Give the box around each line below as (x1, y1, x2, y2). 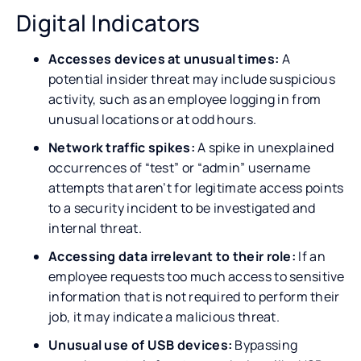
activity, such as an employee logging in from (48, 89, 322, 108)
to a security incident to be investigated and (48, 198, 316, 217)
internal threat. (48, 218, 142, 237)
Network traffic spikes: (48, 138, 195, 156)
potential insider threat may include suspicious (48, 69, 336, 88)
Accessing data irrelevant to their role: (48, 247, 296, 265)
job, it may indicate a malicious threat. (48, 307, 280, 326)
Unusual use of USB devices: (48, 335, 233, 354)
